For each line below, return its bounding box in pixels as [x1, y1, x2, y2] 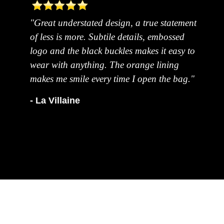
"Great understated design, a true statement [29, 17, 196, 28]
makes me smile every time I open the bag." [29, 73, 194, 84]
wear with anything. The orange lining [29, 59, 179, 70]
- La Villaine [29, 95, 80, 105]
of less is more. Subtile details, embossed [29, 31, 184, 42]
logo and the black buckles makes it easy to [29, 45, 195, 56]
